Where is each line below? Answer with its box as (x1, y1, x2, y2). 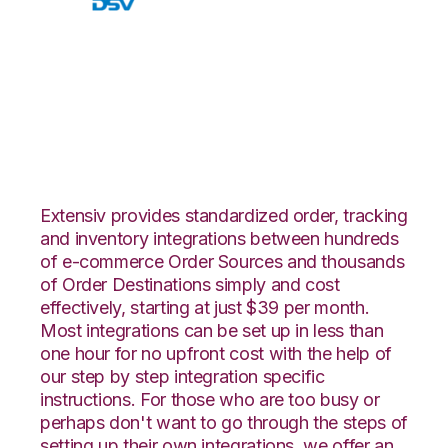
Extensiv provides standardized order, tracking (40, 204, 408, 226)
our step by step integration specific (40, 365, 325, 387)
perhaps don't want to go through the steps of (40, 411, 408, 433)
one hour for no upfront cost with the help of (40, 342, 392, 364)
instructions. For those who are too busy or (40, 388, 380, 410)
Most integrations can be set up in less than (40, 319, 384, 341)
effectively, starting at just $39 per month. (40, 296, 370, 318)
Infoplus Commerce (40, 96, 377, 141)
